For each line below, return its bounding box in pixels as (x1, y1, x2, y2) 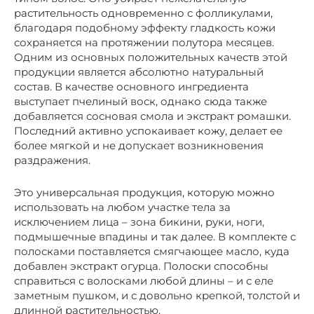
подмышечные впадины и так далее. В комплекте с (14, 230, 296, 243)
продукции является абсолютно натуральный (14, 65, 264, 78)
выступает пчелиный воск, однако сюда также (14, 95, 267, 108)
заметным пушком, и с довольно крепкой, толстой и (14, 289, 300, 302)
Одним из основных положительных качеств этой (14, 50, 287, 64)
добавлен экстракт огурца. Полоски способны (14, 259, 268, 273)
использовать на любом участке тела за (14, 200, 231, 214)
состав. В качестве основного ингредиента (14, 80, 249, 93)
